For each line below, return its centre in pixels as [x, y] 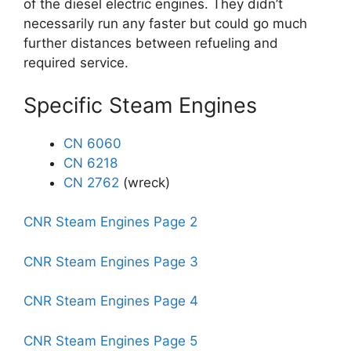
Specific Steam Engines [140, 105]
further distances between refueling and [151, 43]
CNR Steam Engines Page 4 [111, 301]
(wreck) [145, 182]
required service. [76, 63]
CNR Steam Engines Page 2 [110, 222]
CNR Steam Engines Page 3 [111, 261]
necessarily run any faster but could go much [165, 24]
